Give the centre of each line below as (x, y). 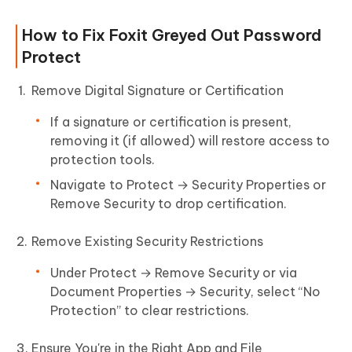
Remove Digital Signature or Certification (158, 90)
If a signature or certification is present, (171, 121)
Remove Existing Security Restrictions (147, 241)
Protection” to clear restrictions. (150, 310)
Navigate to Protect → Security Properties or (188, 184)
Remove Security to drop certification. (169, 203)
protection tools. (103, 159)
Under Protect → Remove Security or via (174, 272)
